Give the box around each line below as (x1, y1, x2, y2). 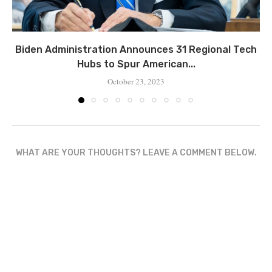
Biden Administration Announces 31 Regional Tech (15, 44, 257, 56)
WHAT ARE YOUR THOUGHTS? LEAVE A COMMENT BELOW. (15, 148, 257, 158)
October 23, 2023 (107, 76, 165, 87)
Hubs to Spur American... (76, 58, 195, 70)
